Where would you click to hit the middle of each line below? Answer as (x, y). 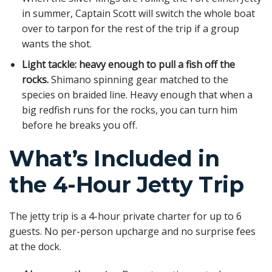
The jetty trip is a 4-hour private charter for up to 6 (125, 216)
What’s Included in (114, 158)
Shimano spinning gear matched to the (138, 80)
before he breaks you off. (79, 125)
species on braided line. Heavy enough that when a (137, 95)
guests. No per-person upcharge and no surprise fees (132, 231)
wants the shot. (56, 43)
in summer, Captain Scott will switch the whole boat (138, 13)
